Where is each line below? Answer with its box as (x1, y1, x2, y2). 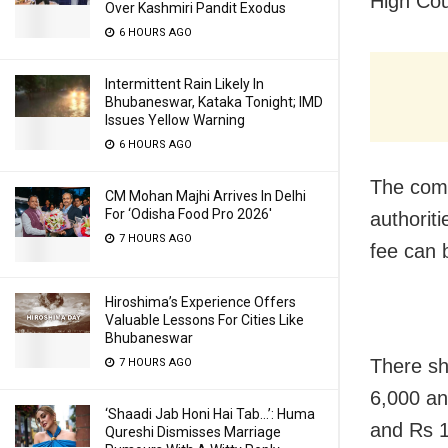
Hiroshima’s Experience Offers (105, 294, 296, 310)
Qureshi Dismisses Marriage (105, 424, 281, 440)
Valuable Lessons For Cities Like (105, 312, 304, 328)
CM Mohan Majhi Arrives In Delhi (105, 188, 306, 204)
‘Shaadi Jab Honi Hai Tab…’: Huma (105, 406, 315, 422)
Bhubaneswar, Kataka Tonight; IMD (105, 94, 323, 110)
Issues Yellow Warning (105, 112, 245, 128)
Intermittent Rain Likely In (105, 76, 264, 92)
